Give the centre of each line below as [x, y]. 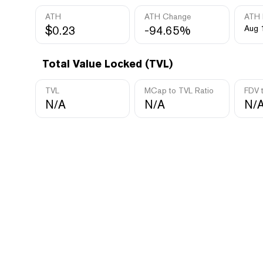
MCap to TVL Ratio [179, 90]
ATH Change [168, 16]
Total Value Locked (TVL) [107, 64]
